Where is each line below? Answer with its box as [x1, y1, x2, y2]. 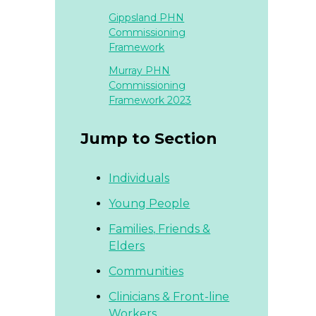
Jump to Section [80, 129, 218, 148]
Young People [109, 197, 190, 210]
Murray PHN [109, 64, 171, 77]
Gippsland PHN [109, 11, 185, 24]
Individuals [109, 171, 170, 185]
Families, [109, 222, 156, 236]
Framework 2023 [109, 94, 192, 107]
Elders [109, 239, 145, 253]
